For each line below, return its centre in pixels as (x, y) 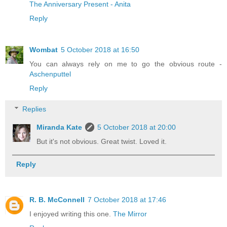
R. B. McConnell (57, 200)
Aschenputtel (50, 74)
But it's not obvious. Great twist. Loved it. (102, 142)
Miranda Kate (60, 127)
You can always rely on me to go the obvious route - (126, 64)
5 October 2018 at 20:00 (137, 127)
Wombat (44, 49)
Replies (34, 109)
